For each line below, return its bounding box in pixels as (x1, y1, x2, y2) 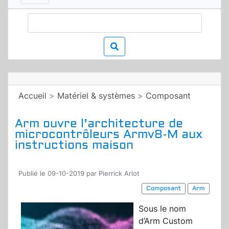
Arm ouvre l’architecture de (15, 116, 183, 131)
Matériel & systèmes (57, 90, 135, 101)
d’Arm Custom (139, 216, 193, 226)
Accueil (18, 90, 47, 101)
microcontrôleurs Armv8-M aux (15, 127, 202, 142)
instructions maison (15, 138, 133, 153)
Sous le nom (139, 203, 186, 214)
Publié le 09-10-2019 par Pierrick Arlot (18, 170, 140, 178)
